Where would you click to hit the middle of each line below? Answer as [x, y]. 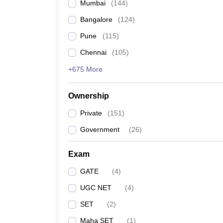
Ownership [89, 96]
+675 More [85, 69]
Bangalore [96, 19]
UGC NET [96, 188]
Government [100, 129]
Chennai [93, 52]
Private [91, 113]
